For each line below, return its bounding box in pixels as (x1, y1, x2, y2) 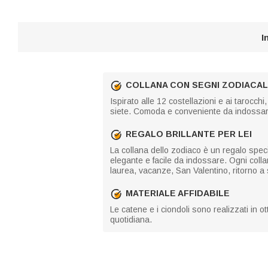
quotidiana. (110, 214, 152, 224)
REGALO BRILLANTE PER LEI (126, 129, 252, 139)
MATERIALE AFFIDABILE (126, 188, 230, 198)
